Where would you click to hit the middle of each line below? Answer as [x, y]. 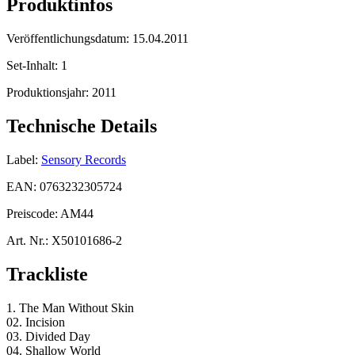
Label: [22, 159]
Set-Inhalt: [34, 65]
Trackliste [47, 274]
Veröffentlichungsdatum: [69, 38]
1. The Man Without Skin [70, 307]
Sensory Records [84, 159]
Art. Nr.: [27, 240]
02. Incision [36, 322]
